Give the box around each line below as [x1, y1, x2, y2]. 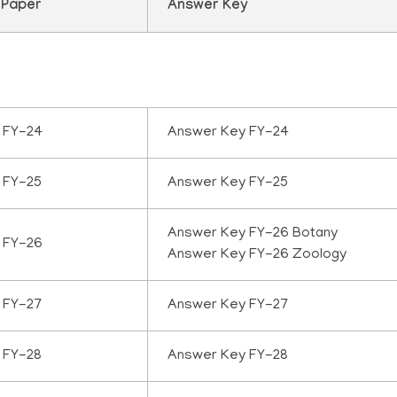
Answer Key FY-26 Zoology [167, 247, 347, 264]
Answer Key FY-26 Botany [167, 226, 339, 243]
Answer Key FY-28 [167, 348, 289, 365]
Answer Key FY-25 [167, 175, 289, 192]
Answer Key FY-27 [167, 298, 289, 315]
